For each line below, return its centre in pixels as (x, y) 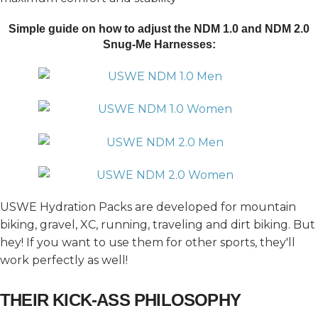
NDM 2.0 (287, 28)
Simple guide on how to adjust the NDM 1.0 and (137, 28)
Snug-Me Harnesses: (159, 44)
